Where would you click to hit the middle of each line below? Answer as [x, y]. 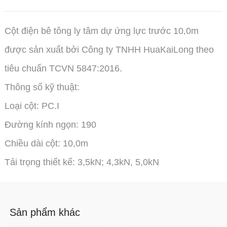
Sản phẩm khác [45, 212]
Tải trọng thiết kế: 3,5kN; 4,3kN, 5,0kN [82, 162]
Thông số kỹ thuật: [42, 87]
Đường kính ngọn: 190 [50, 124]
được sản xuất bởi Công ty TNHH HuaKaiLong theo [109, 49]
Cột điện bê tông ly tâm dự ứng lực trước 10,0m [101, 31]
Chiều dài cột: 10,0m [46, 143]
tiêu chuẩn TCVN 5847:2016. [63, 68]
